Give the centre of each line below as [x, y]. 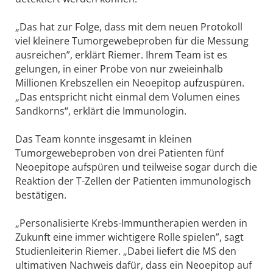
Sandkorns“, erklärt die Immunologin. [101, 111]
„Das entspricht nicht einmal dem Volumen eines [128, 97]
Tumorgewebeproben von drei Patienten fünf [119, 153]
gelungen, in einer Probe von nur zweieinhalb [119, 69]
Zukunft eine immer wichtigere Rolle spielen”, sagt [129, 237]
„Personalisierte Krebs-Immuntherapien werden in [131, 223]
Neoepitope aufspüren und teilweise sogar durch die [136, 167]
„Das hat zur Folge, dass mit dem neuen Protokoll [129, 27]
